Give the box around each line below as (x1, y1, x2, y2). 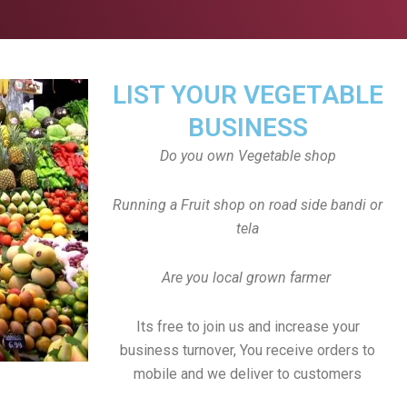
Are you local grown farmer (161, 269, 331, 286)
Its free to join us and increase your (135, 318, 360, 335)
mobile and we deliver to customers (134, 365, 362, 382)
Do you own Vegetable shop (159, 147, 336, 164)
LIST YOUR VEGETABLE (112, 80, 383, 110)
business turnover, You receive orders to (120, 342, 375, 359)
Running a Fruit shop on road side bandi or (113, 196, 382, 213)
